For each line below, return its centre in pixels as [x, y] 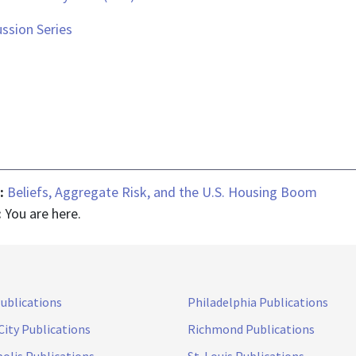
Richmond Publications [251, 329]
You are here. [43, 214]
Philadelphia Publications [258, 302]
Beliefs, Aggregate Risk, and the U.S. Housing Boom [162, 192]
